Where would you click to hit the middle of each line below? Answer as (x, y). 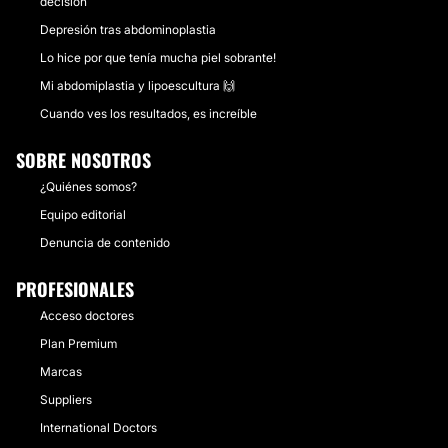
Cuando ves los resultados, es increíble (148, 113)
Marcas (61, 371)
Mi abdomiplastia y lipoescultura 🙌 (137, 85)
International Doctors (98, 427)
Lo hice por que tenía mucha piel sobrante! (158, 57)
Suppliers (66, 399)
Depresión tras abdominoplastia (128, 29)
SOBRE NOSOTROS (83, 160)
